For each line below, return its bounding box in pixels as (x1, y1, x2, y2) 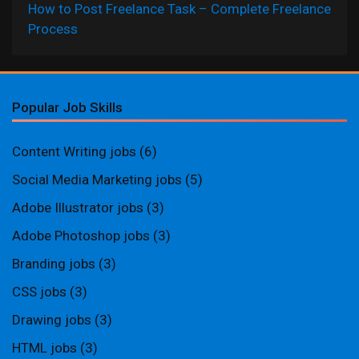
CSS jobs (12, 284, 67, 300)
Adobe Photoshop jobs (12, 228, 150, 244)
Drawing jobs (12, 312, 91, 328)
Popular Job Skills (12, 99, 123, 115)
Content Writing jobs (12, 143, 136, 159)
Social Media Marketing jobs (12, 171, 182, 188)
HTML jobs (12, 340, 77, 356)
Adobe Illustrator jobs (12, 200, 143, 216)
